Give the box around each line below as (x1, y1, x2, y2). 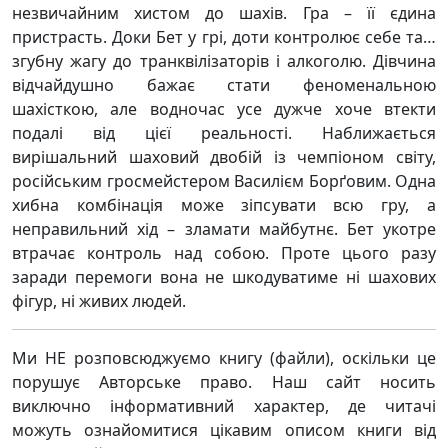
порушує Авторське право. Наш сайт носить (12, 371, 436, 393)
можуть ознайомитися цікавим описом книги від (12, 419, 436, 441)
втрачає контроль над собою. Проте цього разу (12, 242, 436, 264)
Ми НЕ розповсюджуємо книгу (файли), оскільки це (12, 347, 436, 369)
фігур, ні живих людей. (12, 290, 186, 312)
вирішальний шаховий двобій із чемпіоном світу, (12, 146, 436, 168)
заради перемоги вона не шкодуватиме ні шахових (12, 266, 436, 288)
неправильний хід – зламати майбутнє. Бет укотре (12, 218, 436, 240)
